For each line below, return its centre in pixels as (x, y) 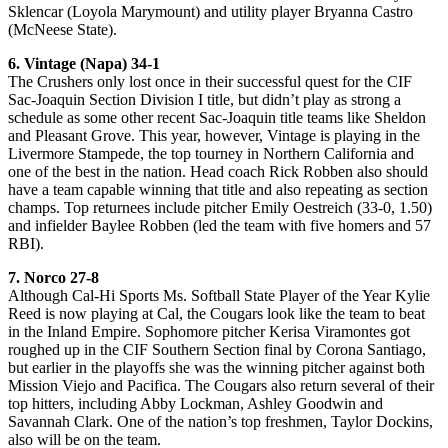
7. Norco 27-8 (53, 277)
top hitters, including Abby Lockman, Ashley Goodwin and (195, 403)
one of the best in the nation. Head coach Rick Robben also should (218, 171)
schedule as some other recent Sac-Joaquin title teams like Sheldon (217, 117)
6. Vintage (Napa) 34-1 (84, 63)
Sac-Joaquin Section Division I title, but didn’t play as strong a (204, 99)
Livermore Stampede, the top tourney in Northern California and (211, 153)
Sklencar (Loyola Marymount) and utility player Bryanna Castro (210, 11)
